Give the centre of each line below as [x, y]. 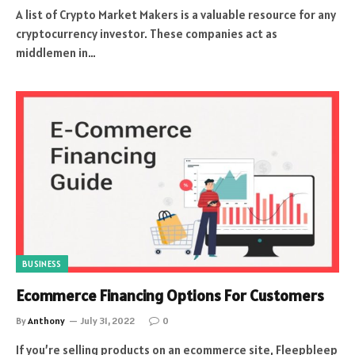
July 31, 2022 [108, 321]
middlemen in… [56, 52]
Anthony [46, 321]
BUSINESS [42, 264]
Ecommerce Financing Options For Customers [170, 296]
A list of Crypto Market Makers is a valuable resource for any [176, 14]
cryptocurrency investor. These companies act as [147, 33]
